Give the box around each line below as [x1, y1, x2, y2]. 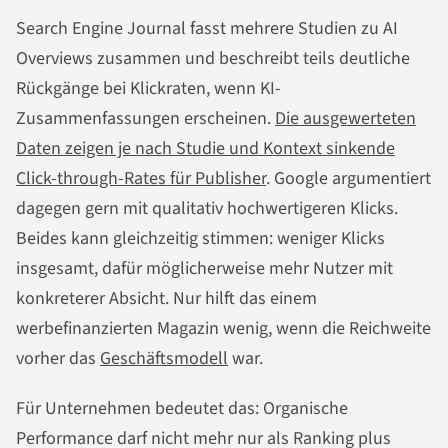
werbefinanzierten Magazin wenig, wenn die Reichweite [16, 315, 431, 341]
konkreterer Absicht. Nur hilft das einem [16, 285, 317, 311]
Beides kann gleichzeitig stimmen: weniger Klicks [16, 225, 385, 251]
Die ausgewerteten [275, 105, 416, 131]
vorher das [16, 345, 100, 371]
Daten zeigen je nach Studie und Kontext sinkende [16, 135, 395, 161]
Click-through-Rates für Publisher [16, 165, 266, 191]
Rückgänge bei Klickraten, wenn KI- [16, 75, 281, 101]
